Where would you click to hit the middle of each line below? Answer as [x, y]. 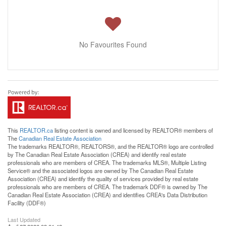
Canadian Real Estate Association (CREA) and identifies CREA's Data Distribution [107, 195]
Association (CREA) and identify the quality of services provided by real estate [103, 179]
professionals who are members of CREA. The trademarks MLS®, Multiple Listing [107, 163]
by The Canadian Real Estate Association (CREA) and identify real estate [97, 155]
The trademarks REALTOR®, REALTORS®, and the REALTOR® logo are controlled [110, 147]
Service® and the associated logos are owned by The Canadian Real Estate [100, 171]
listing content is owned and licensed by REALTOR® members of [133, 130]
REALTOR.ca [36, 130]
